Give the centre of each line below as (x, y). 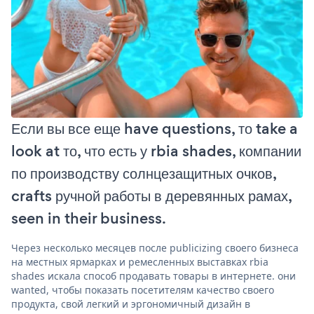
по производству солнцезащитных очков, (144, 173)
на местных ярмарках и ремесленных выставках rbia (140, 261)
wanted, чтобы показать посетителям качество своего (143, 289)
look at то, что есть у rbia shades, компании (156, 151)
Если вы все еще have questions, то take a (155, 128)
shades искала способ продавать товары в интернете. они (153, 275)
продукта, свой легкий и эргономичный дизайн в (131, 303)
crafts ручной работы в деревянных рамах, (151, 196)
